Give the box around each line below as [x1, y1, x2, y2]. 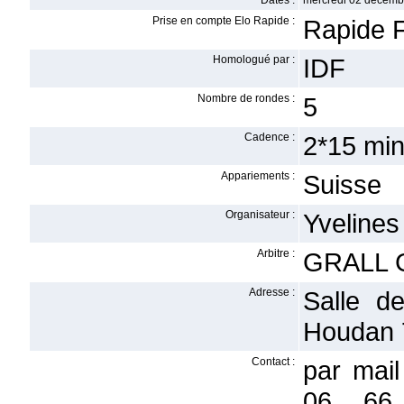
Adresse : [249, 286, 295, 298]
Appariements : [221, 170, 295, 182]
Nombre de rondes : [197, 92, 295, 105]
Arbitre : [257, 247, 295, 260]
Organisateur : [225, 208, 295, 221]
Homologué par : [213, 53, 295, 66]
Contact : [252, 355, 295, 368]
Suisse [303, 170, 381, 199]
